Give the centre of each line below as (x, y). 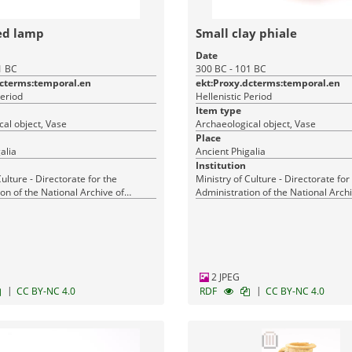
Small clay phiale (246, 33)
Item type (218, 110)
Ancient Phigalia (230, 151)
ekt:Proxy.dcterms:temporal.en (268, 83)
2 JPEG (224, 277)
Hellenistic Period (233, 96)
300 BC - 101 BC (231, 69)
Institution (220, 165)
